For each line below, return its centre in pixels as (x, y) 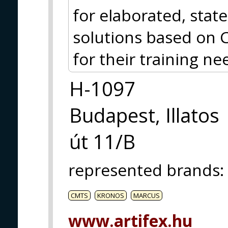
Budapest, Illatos (144, 115)
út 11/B (102, 142)
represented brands (144, 170)
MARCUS (147, 196)
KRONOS (111, 196)
